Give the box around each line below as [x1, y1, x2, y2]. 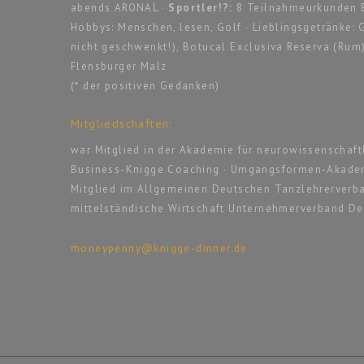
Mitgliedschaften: [71, 115, 172, 131]
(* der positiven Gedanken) [71, 78, 220, 93]
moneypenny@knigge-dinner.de [71, 240, 248, 255]
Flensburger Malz [71, 58, 167, 73]
